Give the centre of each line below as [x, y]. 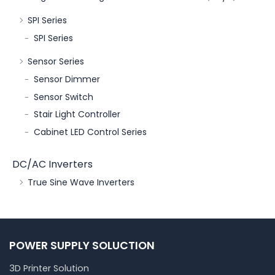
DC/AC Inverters [52, 165]
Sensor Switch [64, 97]
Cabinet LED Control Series [90, 132]
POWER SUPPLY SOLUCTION [82, 245]
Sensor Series [56, 62]
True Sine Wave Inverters [81, 183]
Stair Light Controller [77, 114]
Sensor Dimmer [67, 79]
